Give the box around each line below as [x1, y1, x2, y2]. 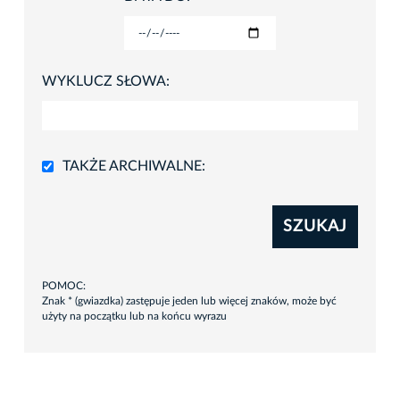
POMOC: [42, 280, 86, 292]
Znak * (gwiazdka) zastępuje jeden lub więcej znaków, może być [42, 296, 337, 307]
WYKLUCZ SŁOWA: [42, 74, 170, 89]
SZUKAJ [283, 219, 347, 236]
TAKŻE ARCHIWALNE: [62, 159, 205, 174]
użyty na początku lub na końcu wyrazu [42, 311, 227, 322]
